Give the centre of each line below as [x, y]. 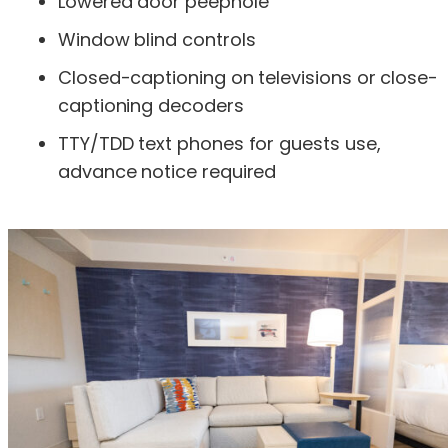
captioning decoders [151, 105]
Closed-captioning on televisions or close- [248, 77]
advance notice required [167, 171]
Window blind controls [157, 39]
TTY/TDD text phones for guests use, [219, 143]
